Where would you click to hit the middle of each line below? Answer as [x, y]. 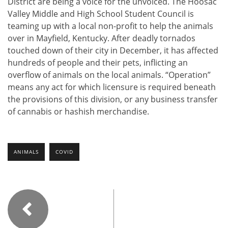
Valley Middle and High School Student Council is [101, 13]
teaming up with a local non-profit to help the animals [110, 26]
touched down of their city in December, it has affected [113, 50]
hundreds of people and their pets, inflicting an [98, 62]
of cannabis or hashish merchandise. [78, 111]
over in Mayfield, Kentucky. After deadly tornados [102, 38]
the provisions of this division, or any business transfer [113, 99]
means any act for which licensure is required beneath [112, 87]
